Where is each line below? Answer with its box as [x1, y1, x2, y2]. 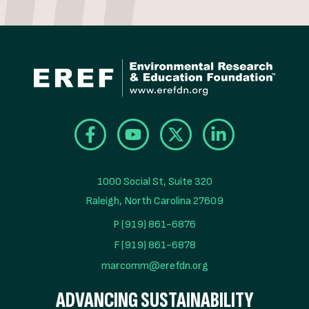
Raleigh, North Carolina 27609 [86, 195, 223, 208]
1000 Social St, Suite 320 [97, 175, 212, 189]
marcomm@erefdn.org [101, 259, 208, 273]
